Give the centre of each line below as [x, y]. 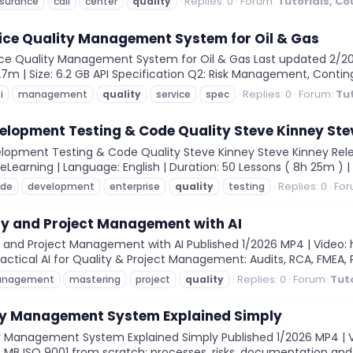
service [173, 94]
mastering [95, 279]
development [61, 187]
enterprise [135, 187]
